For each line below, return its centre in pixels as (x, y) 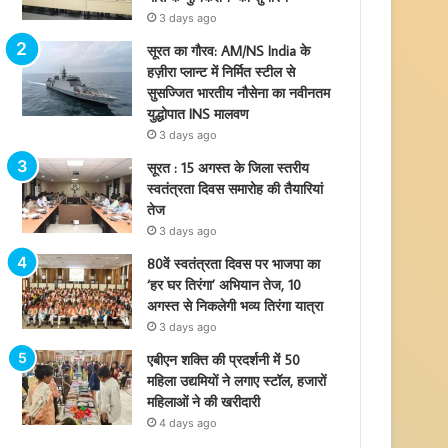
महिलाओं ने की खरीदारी (204, 402)
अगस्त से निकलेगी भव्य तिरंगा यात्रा (235, 306)
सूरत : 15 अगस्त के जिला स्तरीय (228, 168)
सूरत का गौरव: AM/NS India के (229, 51)
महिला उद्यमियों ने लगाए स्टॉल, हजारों (237, 381)
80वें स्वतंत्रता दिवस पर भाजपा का (234, 264)
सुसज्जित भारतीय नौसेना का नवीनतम (239, 93)
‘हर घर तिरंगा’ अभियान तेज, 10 (224, 285)
